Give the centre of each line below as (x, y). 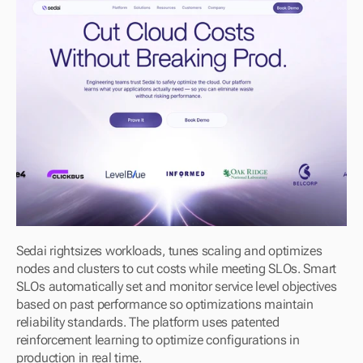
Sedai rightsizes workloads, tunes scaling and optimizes (169, 251)
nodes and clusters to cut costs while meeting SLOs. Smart (176, 269)
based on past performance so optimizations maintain (165, 305)
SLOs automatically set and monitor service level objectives (177, 287)
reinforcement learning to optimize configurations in (158, 340)
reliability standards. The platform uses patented (148, 322)
